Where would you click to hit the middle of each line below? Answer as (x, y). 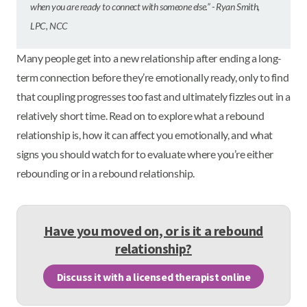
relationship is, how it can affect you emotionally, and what (145, 135)
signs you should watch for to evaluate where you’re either (145, 154)
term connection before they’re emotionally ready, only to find (153, 77)
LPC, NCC (49, 26)
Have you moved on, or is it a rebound (153, 231)
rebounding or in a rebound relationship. (107, 173)
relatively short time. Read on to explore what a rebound (140, 115)
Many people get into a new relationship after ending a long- (149, 58)
